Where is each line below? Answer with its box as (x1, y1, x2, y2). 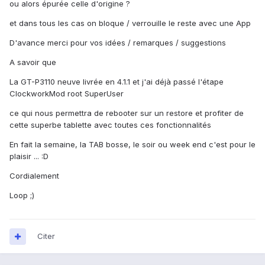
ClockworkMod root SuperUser (9, 89, 124, 99)
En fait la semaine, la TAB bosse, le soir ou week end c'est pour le (9, 140, 256, 150)
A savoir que (9, 57, 56, 67)
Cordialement (9, 171, 59, 181)
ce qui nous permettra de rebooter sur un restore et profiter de (9, 108, 244, 118)
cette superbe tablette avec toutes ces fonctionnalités (9, 120, 211, 130)
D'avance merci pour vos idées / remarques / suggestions (9, 38, 226, 48)
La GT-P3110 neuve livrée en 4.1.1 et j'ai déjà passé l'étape (9, 77, 224, 87)
